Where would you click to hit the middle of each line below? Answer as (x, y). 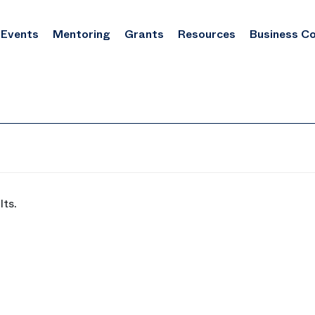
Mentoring (81, 34)
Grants (144, 34)
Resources (206, 34)
